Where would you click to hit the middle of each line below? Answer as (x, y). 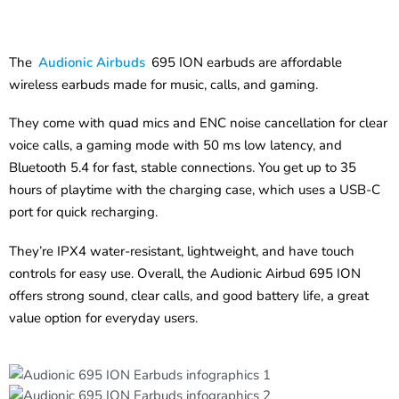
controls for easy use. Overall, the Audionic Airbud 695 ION (185, 274)
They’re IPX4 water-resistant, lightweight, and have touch (182, 252)
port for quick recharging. (83, 212)
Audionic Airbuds (92, 62)
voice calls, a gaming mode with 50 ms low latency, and (175, 146)
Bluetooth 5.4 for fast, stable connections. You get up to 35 (183, 168)
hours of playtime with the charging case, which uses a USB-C (195, 190)
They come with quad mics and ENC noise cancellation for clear (198, 123)
